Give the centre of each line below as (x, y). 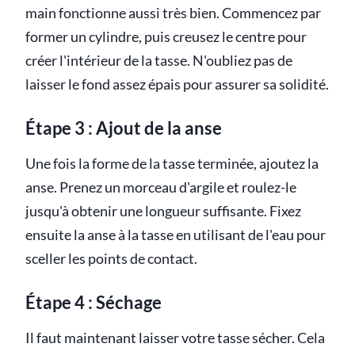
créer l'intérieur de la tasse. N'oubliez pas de (159, 60)
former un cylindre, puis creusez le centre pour (166, 36)
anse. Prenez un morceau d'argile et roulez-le (161, 187)
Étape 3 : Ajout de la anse (124, 128)
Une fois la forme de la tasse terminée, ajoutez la (172, 163)
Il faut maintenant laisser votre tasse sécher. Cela (175, 338)
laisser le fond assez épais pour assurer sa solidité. (177, 84)
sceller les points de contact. (111, 258)
